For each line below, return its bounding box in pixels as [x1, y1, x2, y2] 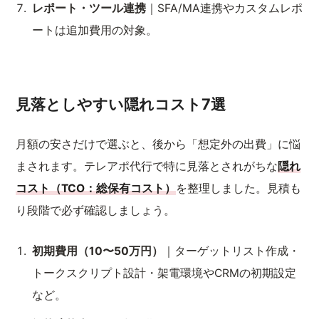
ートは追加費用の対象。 [32, 23, 157, 37]
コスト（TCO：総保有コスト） [16, 182, 177, 195]
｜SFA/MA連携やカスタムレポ [146, 1, 303, 15]
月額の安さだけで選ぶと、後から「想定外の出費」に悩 [16, 137, 301, 151]
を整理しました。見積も [176, 182, 302, 195]
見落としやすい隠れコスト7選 [16, 95, 226, 113]
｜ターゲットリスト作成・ [163, 244, 300, 258]
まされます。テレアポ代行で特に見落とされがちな [16, 159, 278, 173]
